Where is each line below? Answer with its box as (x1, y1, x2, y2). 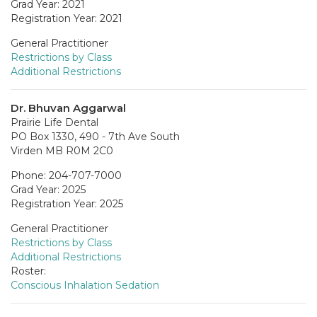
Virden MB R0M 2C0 (11, 144, 113, 157)
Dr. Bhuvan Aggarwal (11, 100, 126, 115)
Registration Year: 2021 (11, 11, 122, 25)
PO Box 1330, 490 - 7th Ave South (11, 129, 180, 143)
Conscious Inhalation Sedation (11, 278, 159, 292)
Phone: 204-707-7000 (11, 168, 122, 182)
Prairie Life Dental (11, 115, 98, 129)
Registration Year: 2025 (11, 197, 123, 210)
